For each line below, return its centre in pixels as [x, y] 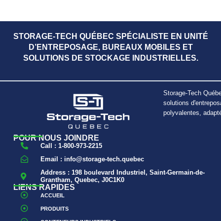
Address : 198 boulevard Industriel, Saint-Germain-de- [122, 173]
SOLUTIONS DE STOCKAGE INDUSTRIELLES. [110, 58]
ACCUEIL [52, 195]
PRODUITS [54, 208]
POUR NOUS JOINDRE [56, 138]
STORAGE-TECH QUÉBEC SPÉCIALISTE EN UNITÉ [110, 36]
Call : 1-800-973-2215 [71, 146]
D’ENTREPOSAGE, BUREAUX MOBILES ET [110, 47]
